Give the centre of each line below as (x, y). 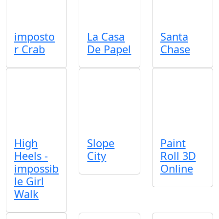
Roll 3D (178, 155)
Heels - (31, 155)
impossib (36, 168)
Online (176, 168)
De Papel (109, 49)
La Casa (106, 37)
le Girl (29, 181)
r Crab (30, 49)
